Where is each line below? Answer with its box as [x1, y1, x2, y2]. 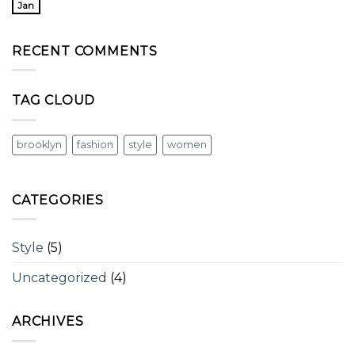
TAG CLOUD [12, 93, 96, 109]
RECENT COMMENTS [12, 43, 158, 59]
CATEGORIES [12, 192, 104, 208]
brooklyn [17, 138, 62, 151]
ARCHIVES [12, 314, 84, 330]
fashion [77, 138, 113, 151]
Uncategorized [12, 270, 107, 286]
